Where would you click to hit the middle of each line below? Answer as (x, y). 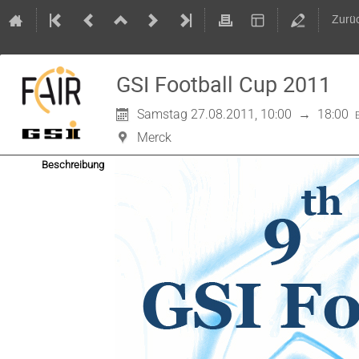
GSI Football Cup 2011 (224, 84)
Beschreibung (73, 165)
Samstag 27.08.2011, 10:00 (215, 114)
